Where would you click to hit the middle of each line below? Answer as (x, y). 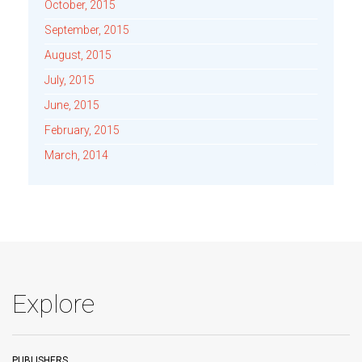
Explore (53, 304)
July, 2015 (69, 80)
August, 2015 (78, 55)
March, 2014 (76, 155)
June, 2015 (72, 105)
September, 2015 (87, 30)
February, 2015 (82, 130)
